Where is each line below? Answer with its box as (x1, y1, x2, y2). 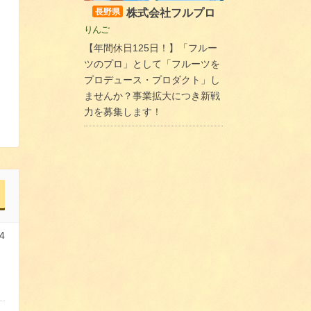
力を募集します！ (84, 106, 162, 118)
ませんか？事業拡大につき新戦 (84, 90, 220, 102)
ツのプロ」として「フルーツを (84, 58, 220, 70)
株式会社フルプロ (126, 7, 215, 19)
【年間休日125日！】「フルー (84, 42, 217, 54)
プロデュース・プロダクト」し (84, 74, 220, 86)
